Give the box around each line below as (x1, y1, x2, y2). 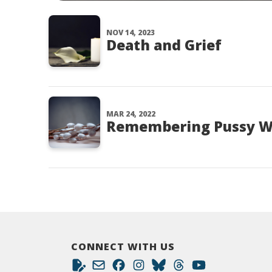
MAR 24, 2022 (106, 109, 155, 119)
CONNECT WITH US (71, 240, 175, 253)
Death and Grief (106, 35, 222, 55)
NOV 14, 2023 (106, 27, 155, 38)
